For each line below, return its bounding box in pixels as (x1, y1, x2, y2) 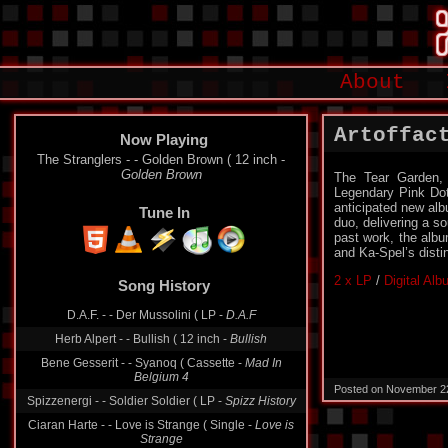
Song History (118, 277, 210, 294)
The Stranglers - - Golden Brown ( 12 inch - (37, 152, 285, 167)
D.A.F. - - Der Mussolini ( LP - (66, 308, 226, 322)
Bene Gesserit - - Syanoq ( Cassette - (40, 356, 245, 370)
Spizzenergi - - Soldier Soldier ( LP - (26, 394, 225, 408)
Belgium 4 (133, 370, 189, 384)
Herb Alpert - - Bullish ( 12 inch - (55, 332, 230, 346)
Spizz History (224, 394, 296, 408)
